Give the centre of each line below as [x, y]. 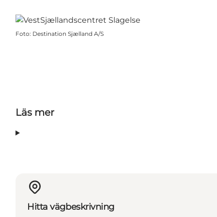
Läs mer [35, 113]
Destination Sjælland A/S [68, 34]
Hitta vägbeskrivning [71, 207]
